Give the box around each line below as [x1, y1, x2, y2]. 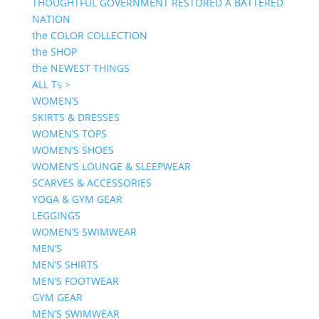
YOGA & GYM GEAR [31, 192, 122, 206]
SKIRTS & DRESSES [31, 110, 120, 124]
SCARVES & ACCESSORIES [31, 176, 152, 189]
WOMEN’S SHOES [31, 143, 114, 157]
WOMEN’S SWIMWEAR [31, 225, 137, 239]
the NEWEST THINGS [31, 61, 130, 75]
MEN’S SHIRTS [31, 258, 98, 271]
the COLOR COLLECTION [31, 28, 147, 42]
